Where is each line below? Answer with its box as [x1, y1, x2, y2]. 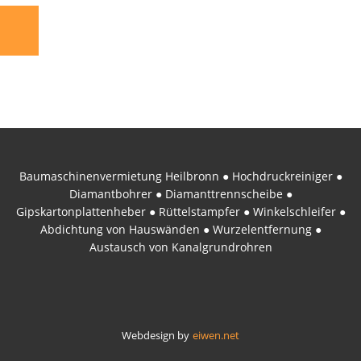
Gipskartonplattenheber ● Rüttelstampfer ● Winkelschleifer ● [15, 204, 346, 219]
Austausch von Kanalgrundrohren [89, 239, 272, 255]
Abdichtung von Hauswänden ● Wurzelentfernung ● [39, 222, 322, 237]
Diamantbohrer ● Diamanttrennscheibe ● [68, 186, 293, 201]
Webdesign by [122, 328, 189, 342]
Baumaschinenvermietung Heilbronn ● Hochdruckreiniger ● [19, 168, 342, 184]
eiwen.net [193, 328, 239, 342]
